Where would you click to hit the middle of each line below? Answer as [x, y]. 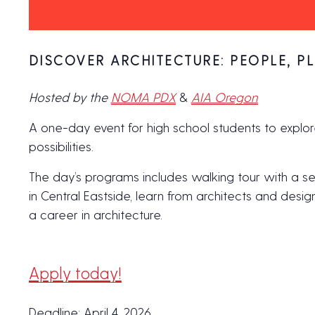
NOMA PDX [143, 97]
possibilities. [61, 146]
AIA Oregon [224, 97]
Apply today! [75, 273]
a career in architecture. [95, 214]
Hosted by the [70, 97]
